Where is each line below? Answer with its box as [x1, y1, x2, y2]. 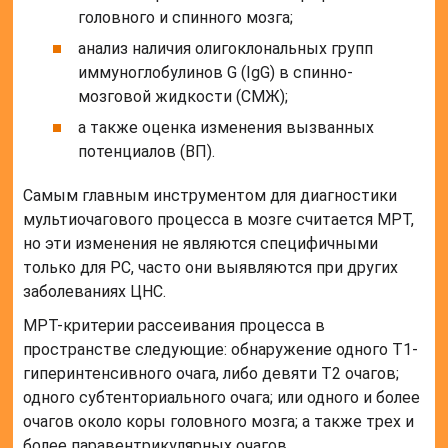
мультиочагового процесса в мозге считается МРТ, [23, 210, 415, 230]
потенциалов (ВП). [78, 142, 216, 162]
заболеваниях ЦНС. [23, 282, 167, 302]
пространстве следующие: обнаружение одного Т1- [23, 340, 419, 360]
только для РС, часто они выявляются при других [23, 258, 399, 278]
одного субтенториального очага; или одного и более [23, 388, 421, 408]
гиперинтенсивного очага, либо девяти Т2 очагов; [23, 364, 400, 384]
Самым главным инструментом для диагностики [23, 186, 398, 206]
